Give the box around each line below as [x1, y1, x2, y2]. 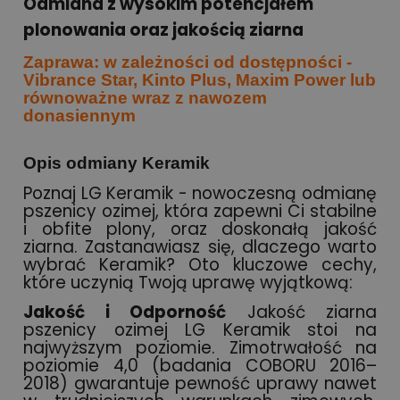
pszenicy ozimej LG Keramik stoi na [23, 317, 377, 342]
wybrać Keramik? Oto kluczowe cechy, [23, 252, 377, 277]
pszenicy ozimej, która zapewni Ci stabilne [23, 198, 377, 223]
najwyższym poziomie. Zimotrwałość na [23, 335, 377, 360]
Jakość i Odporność [23, 299, 226, 324]
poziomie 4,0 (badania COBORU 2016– [23, 353, 377, 378]
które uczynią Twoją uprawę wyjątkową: [23, 270, 353, 295]
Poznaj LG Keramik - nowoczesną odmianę [23, 180, 377, 205]
